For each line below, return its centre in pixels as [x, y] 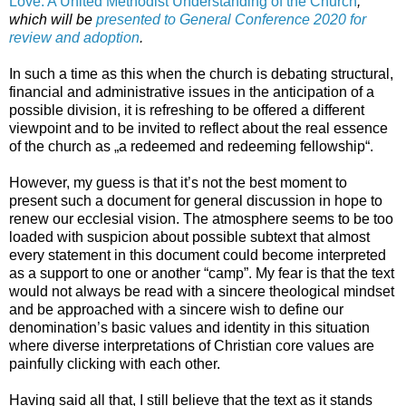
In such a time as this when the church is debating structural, [201, 74]
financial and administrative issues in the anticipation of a [192, 92]
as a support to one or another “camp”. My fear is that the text [202, 274]
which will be [53, 20]
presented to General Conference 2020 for [231, 20]
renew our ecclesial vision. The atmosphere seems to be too [201, 219]
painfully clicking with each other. [115, 364]
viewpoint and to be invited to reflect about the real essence [198, 129]
